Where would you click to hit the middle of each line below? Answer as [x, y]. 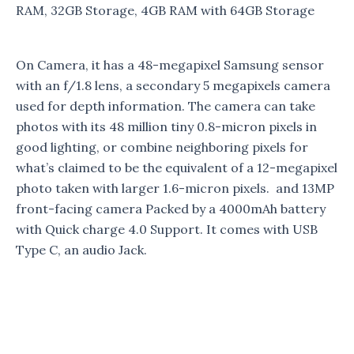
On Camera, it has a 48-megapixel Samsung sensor [170, 65]
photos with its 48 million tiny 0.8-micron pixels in [166, 127]
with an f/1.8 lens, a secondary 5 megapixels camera [173, 86]
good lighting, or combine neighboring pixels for [162, 147]
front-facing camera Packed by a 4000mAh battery [171, 209]
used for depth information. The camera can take [166, 106]
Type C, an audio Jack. [81, 250]
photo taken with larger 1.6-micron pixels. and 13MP [175, 188]
